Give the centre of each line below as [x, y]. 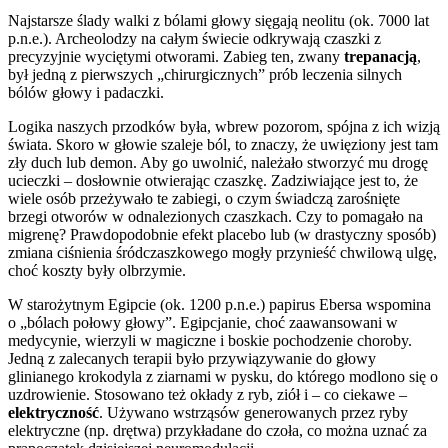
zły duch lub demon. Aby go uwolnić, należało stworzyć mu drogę [218, 162]
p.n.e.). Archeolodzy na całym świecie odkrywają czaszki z [194, 38]
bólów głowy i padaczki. [86, 92]
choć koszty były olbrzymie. [97, 270]
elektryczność [53, 412]
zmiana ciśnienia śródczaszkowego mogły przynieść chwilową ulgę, [222, 252]
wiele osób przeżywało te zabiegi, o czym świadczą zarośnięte [204, 198]
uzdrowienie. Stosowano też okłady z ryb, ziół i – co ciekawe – [207, 394]
